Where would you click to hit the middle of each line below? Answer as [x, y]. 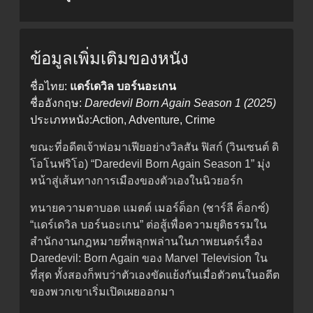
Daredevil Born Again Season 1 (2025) [180, 103]
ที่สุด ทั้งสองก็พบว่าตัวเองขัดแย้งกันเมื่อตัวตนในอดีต [155, 275]
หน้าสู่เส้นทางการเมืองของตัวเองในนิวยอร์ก [137, 181]
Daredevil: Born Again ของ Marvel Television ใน [149, 259]
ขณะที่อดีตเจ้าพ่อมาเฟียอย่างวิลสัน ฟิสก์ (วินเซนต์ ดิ [154, 147]
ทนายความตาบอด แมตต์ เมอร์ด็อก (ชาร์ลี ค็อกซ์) [150, 208]
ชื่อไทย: [50, 87]
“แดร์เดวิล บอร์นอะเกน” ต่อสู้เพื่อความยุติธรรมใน [148, 225]
